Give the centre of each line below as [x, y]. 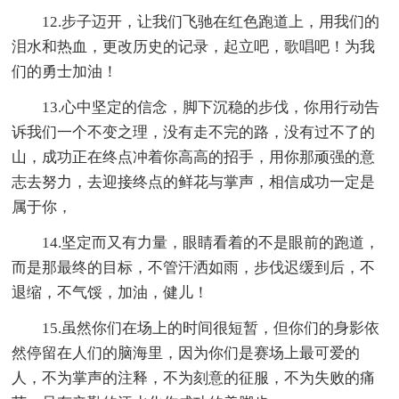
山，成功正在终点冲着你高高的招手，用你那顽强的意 [194, 158]
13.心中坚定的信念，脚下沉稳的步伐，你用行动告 [211, 108]
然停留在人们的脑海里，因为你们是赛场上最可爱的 [186, 354]
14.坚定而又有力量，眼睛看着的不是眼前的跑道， [211, 243]
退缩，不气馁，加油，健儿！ [110, 293]
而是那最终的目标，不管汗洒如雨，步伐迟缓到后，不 [194, 268]
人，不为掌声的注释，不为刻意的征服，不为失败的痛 [194, 379]
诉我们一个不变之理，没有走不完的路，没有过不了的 [194, 133]
